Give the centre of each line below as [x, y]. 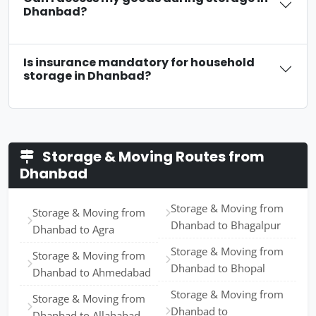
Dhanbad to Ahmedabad [92, 272]
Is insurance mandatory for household [139, 62]
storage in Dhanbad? [87, 76]
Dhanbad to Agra [73, 229]
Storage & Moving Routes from [152, 157]
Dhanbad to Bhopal [218, 268]
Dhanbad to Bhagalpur [226, 225]
